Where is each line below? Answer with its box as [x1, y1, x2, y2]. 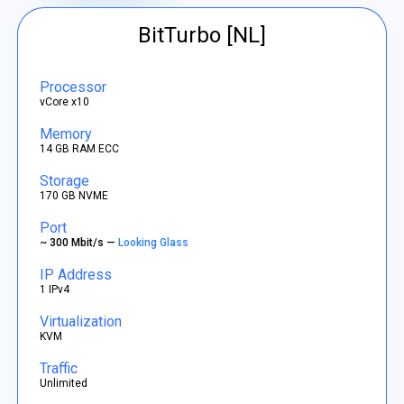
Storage [40, 171, 90, 189]
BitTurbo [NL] [138, 23, 266, 48]
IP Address [40, 265, 113, 283]
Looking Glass [118, 235, 192, 249]
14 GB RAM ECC [40, 142, 120, 155]
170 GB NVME [40, 188, 109, 202]
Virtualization [40, 312, 123, 330]
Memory [40, 124, 93, 142]
